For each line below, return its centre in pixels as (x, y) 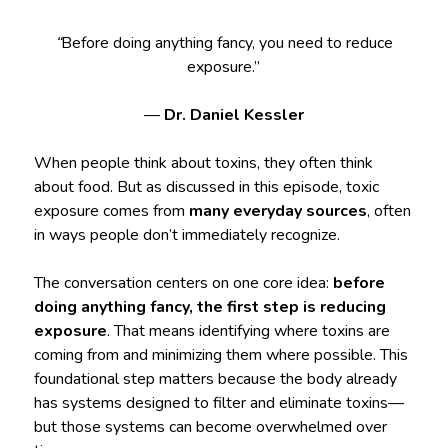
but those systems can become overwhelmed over (210, 427)
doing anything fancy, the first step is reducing (209, 307)
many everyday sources (277, 211)
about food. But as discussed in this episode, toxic (206, 187)
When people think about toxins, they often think (203, 163)
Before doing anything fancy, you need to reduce (226, 43)
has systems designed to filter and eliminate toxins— (218, 403)
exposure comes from (111, 211)
